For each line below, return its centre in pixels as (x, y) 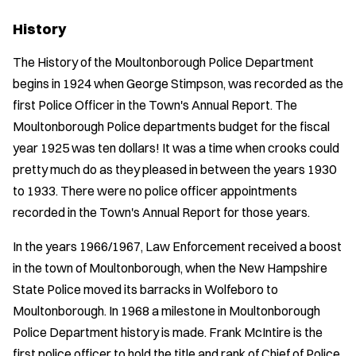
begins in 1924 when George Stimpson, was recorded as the (178, 83)
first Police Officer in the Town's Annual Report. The (155, 104)
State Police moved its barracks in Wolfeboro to (145, 289)
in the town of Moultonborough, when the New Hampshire (170, 267)
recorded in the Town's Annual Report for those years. (161, 212)
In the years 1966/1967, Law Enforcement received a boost (177, 246)
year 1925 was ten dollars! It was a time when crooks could (176, 147)
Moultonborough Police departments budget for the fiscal (171, 126)
